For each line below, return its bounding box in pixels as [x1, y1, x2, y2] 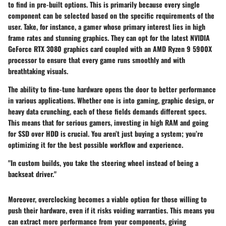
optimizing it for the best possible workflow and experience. [8, 139, 183, 150]
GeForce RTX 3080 [8, 43, 62, 54]
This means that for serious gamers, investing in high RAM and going [8, 117, 208, 128]
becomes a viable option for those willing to [76, 193, 207, 204]
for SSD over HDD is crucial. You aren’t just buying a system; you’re [8, 128, 203, 139]
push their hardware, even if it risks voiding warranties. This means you [8, 204, 214, 215]
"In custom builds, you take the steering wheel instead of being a [8, 157, 198, 168]
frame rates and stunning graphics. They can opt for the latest [8, 32, 190, 43]
